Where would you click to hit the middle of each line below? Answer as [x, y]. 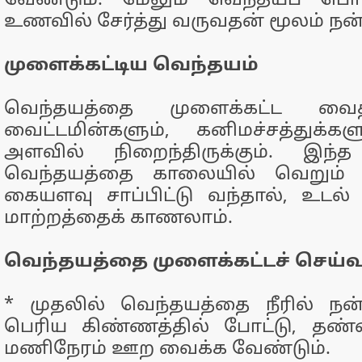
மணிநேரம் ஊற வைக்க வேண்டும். [167, 349]
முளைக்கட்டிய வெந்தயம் [131, 66]
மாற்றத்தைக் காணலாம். [118, 219]
